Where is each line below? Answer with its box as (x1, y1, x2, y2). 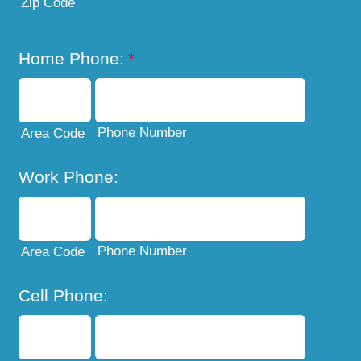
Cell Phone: (19, 285, 109, 305)
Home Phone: (19, 48, 125, 68)
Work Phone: (19, 167, 119, 186)
